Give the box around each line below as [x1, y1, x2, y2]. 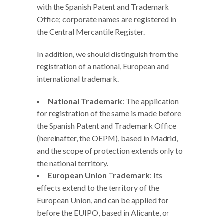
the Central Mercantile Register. [37, 27, 145, 37]
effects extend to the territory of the [37, 183, 159, 193]
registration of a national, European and [37, 61, 169, 71]
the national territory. [37, 158, 108, 168]
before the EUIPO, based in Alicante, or [37, 208, 169, 218]
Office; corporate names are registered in [37, 14, 176, 24]
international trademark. [37, 74, 119, 84]
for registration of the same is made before [37, 109, 181, 118]
